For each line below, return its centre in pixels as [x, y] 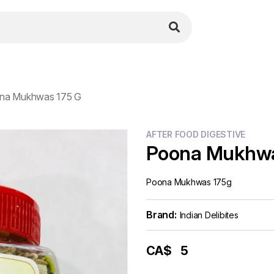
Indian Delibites [209, 215]
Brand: [161, 215]
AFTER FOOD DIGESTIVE [196, 134]
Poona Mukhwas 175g [189, 182]
